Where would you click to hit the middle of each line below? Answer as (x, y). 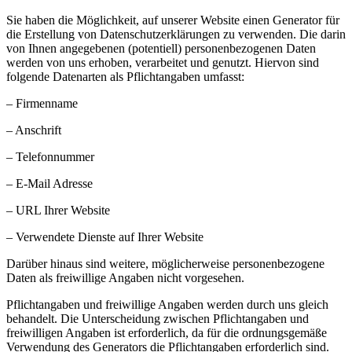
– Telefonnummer (50, 157)
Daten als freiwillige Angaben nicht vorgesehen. (125, 278)
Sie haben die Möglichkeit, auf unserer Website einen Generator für (173, 20)
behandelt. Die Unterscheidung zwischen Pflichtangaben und (158, 319)
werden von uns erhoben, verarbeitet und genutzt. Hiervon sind (163, 63)
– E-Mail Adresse (49, 184)
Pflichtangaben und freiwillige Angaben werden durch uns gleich (167, 305)
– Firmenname (42, 104)
